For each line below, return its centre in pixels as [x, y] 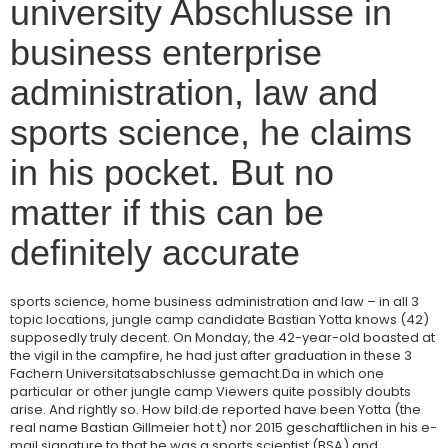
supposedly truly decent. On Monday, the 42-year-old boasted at [222, 337]
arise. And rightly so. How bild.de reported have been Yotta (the [215, 409]
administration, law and [194, 92]
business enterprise [166, 52]
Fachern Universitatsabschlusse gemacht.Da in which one [197, 373]
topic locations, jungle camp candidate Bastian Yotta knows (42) [219, 319]
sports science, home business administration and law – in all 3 [214, 301]
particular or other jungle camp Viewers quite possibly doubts [210, 391]
